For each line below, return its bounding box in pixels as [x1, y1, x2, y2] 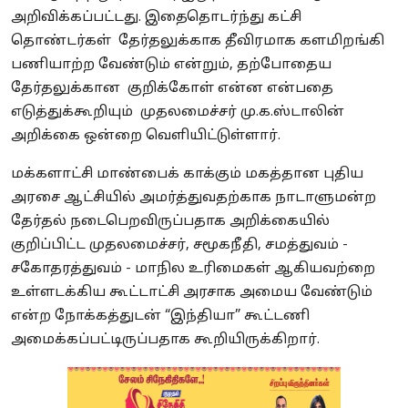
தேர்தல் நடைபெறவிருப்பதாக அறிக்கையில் [11, 212, 330, 230]
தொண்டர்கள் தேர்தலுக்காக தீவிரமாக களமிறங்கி [11, 32, 384, 50]
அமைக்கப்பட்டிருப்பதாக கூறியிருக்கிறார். [11, 331, 320, 349]
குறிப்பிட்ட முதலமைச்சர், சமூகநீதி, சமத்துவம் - [11, 236, 348, 254]
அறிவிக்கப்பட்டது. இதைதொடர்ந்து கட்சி [11, 8, 301, 26]
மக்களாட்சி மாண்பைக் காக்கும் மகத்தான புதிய [11, 165, 363, 183]
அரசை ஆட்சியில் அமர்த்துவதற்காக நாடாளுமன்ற [11, 189, 376, 207]
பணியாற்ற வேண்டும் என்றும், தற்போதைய [11, 56, 331, 74]
